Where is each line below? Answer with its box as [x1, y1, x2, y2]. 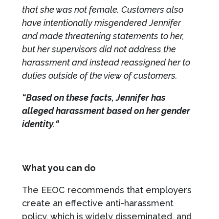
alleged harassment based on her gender [22, 105, 190, 116]
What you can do [22, 162, 96, 173]
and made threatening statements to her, [22, 30, 184, 41]
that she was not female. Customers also [22, 4, 183, 15]
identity [22, 118, 53, 129]
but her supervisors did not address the [22, 44, 176, 54]
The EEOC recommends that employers [22, 184, 192, 195]
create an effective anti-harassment [22, 197, 174, 208]
